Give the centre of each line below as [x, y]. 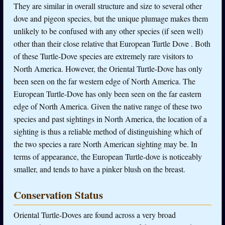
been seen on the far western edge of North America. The [104, 81]
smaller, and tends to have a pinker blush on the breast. [99, 169]
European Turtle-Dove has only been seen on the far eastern [107, 94]
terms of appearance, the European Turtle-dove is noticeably [108, 157]
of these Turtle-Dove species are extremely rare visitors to [103, 56]
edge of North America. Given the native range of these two [108, 106]
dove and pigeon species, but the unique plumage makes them [111, 19]
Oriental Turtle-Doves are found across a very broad [95, 214]
